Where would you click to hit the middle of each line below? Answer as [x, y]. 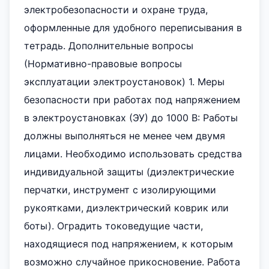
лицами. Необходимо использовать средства [133, 154]
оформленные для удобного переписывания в [133, 28]
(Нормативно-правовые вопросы [103, 64]
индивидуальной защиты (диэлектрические [129, 172]
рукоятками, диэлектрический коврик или [126, 208]
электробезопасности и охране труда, [116, 10]
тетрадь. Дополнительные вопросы [109, 46]
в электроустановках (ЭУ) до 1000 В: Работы [131, 118]
